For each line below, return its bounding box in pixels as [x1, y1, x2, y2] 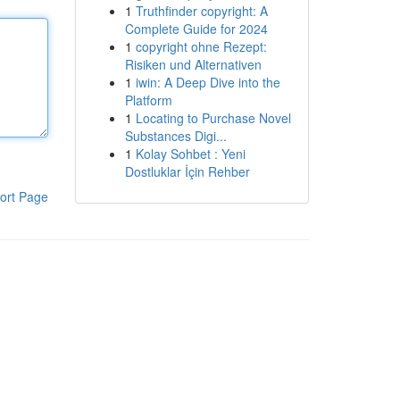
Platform [124, 91, 172, 109]
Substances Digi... [124, 127, 227, 145]
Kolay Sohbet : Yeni [135, 145, 246, 162]
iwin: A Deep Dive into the [135, 73, 280, 91]
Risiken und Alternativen [124, 55, 262, 73]
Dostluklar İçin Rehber [124, 162, 250, 180]
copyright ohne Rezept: [135, 37, 267, 55]
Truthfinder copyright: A [135, 2, 268, 20]
